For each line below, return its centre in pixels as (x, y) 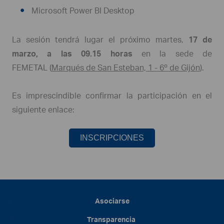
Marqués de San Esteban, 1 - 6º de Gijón (126, 67)
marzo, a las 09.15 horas (77, 53)
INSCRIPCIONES (112, 138)
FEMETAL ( (32, 67)
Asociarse (112, 201)
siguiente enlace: (43, 109)
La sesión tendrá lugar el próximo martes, (100, 39)
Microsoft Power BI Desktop (83, 10)
